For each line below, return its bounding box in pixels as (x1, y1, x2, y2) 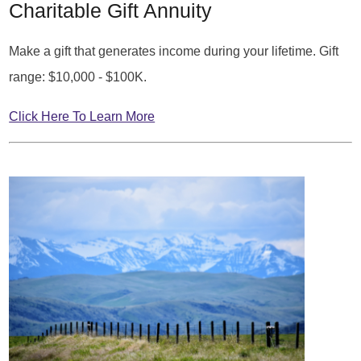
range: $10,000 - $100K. (9, 69, 147, 85)
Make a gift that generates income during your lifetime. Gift (9, 44, 339, 59)
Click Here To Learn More (9, 108, 156, 123)
